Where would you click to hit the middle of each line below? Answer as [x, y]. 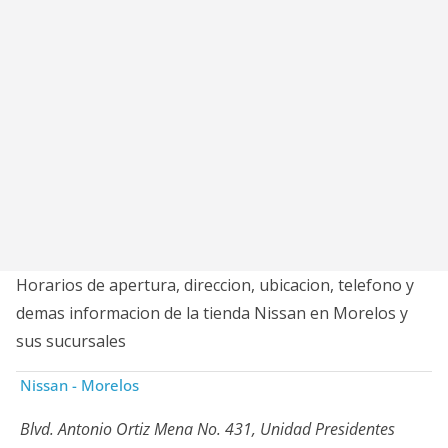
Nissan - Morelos [79, 385]
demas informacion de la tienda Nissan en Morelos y [212, 313]
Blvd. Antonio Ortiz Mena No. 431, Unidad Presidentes [207, 429]
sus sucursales [71, 341]
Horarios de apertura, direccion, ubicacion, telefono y [215, 285]
